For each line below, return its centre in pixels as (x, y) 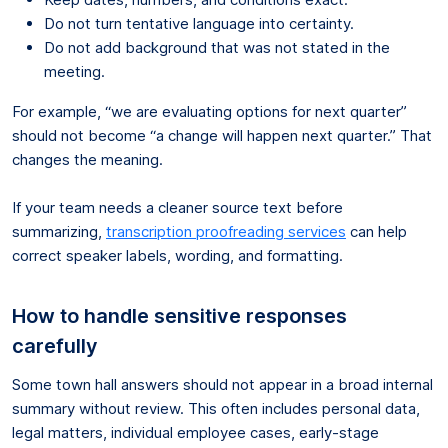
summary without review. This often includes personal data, (216, 408)
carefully (55, 345)
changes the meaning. (87, 159)
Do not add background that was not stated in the (217, 47)
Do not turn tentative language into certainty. (199, 23)
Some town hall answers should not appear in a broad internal (222, 384)
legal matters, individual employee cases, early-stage (195, 432)
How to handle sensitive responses (179, 315)
